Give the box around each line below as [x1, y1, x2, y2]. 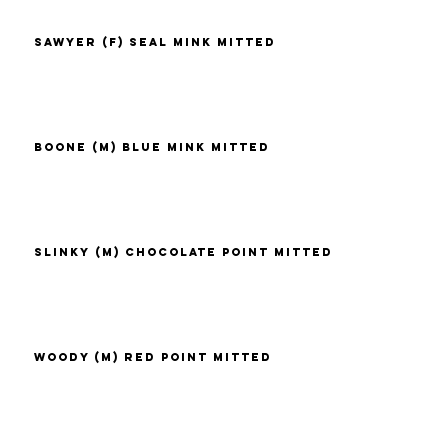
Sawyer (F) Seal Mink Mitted [34, 35, 277, 50]
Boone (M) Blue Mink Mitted [34, 140, 271, 155]
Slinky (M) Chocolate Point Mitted [34, 245, 334, 260]
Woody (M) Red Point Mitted [34, 350, 273, 365]
